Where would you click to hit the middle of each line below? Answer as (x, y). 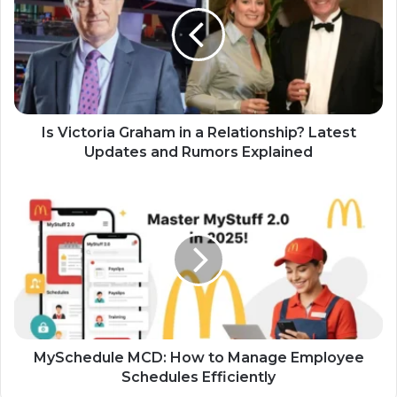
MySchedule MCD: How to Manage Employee (198, 357)
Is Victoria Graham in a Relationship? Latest (198, 132)
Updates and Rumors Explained (198, 152)
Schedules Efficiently (198, 377)
